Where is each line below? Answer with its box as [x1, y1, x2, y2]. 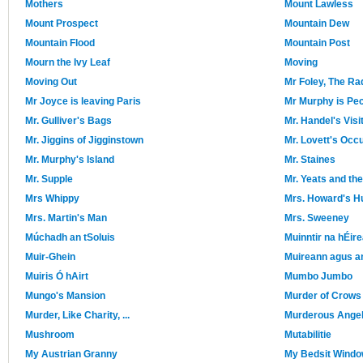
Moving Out [25, 76, 77, 88]
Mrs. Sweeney [284, 212, 349, 224]
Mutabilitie [284, 329, 331, 341]
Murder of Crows [284, 290, 361, 302]
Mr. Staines [284, 154, 335, 166]
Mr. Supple [25, 173, 73, 186]
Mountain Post [284, 37, 350, 49]
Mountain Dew [284, 18, 349, 30]
